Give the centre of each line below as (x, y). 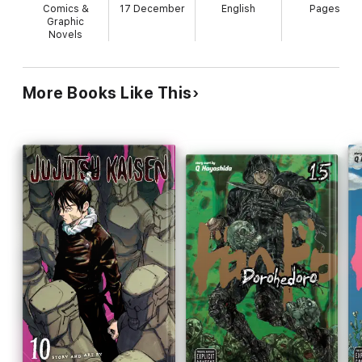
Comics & (65, 8)
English (239, 8)
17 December (152, 8)
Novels (66, 34)
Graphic (66, 21)
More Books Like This (107, 93)
